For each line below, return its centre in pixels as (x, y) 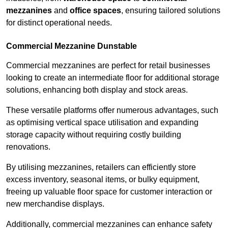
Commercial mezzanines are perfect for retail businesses (108, 66)
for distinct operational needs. (59, 23)
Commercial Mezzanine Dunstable (72, 46)
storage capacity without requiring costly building (94, 135)
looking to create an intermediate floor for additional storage (113, 78)
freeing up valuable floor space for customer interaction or (109, 192)
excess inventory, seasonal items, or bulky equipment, (103, 180)
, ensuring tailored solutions (171, 11)
